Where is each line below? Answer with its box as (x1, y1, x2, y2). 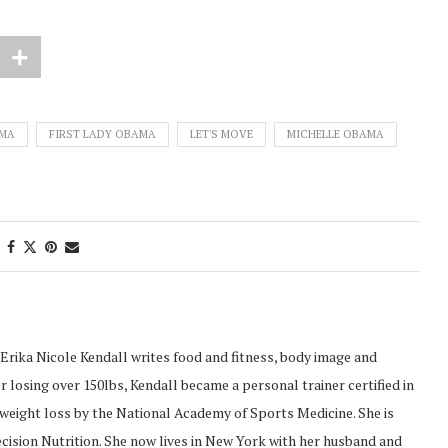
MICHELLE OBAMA (287, 126, 384, 141)
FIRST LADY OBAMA (49, 126, 156, 141)
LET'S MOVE (190, 126, 253, 141)
